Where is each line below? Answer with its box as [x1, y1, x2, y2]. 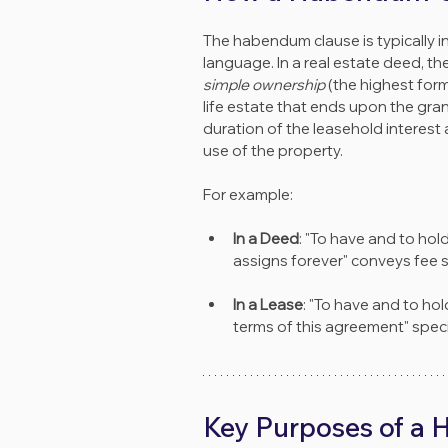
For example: [203, 185, 293, 205]
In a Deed [233, 229, 299, 249]
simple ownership [203, 75, 325, 95]
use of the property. [203, 141, 343, 161]
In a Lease [233, 295, 303, 315]
